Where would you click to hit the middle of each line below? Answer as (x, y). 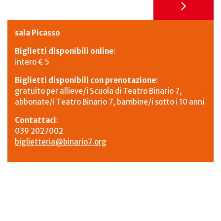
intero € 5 (32, 62)
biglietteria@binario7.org (61, 142)
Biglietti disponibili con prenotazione (85, 80)
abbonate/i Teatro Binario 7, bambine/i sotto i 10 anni (110, 102)
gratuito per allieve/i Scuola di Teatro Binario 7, (98, 91)
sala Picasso (37, 33)
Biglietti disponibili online (64, 51)
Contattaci (36, 120)
